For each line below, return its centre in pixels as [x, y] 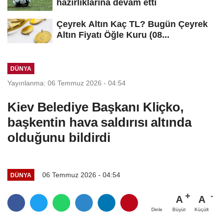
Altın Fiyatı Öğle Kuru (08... [113, 35]
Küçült [202, 210]
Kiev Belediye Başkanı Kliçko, [96, 107]
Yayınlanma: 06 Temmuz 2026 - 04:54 [67, 83]
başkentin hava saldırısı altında [99, 123]
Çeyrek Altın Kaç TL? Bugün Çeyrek [132, 24]
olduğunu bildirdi [59, 138]
